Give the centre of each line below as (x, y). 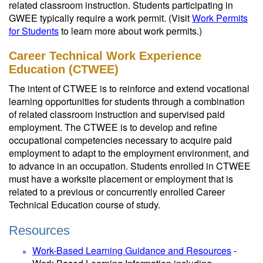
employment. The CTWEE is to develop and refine (113, 127)
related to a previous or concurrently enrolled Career (117, 192)
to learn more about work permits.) (130, 31)
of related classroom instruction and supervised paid (117, 114)
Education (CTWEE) (64, 69)
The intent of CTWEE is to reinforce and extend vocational (129, 88)
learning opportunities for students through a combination (127, 101)
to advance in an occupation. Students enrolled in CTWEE (130, 166)
